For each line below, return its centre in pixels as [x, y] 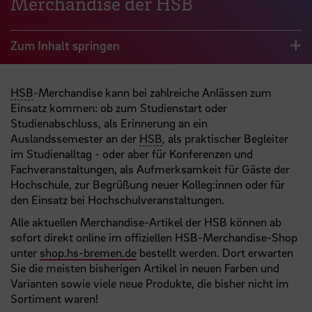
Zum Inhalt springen [65, 46]
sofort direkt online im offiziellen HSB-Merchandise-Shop [154, 237]
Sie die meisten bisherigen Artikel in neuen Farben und [145, 268]
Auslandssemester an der [75, 139]
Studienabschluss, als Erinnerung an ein [109, 123]
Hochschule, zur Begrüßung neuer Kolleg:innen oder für [148, 185]
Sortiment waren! [54, 299]
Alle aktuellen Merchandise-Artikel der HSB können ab [146, 222]
